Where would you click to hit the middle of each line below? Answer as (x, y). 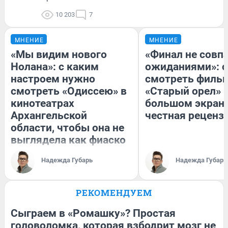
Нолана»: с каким (55, 67)
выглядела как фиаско (68, 140)
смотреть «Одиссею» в (69, 91)
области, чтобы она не (67, 128)
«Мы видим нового (59, 55)
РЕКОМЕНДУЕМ (114, 193)
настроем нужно (53, 79)
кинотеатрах (42, 104)
